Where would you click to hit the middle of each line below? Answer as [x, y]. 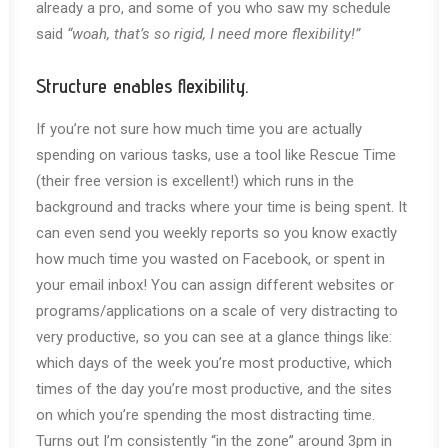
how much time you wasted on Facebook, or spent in [210, 259]
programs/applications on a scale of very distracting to [217, 311]
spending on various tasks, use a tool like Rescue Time [216, 155]
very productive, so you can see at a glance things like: [214, 337]
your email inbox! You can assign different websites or [215, 285]
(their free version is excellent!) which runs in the [195, 181]
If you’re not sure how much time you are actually [199, 129]
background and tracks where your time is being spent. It [221, 207]
